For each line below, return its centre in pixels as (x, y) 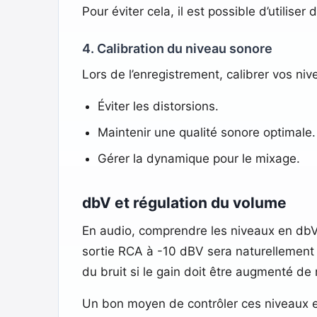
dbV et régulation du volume (184, 202)
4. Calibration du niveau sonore (177, 48)
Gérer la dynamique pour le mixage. (198, 158)
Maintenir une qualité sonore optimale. (206, 132)
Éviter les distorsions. (158, 106)
